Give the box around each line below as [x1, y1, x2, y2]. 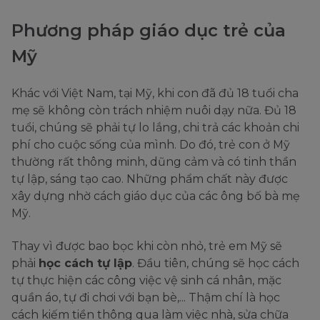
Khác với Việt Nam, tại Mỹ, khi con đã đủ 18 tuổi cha [11, 86, 299, 101]
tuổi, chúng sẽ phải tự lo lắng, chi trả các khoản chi [11, 121, 299, 135]
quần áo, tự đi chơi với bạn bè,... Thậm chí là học [11, 291, 280, 305]
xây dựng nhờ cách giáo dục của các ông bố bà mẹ [11, 189, 300, 204]
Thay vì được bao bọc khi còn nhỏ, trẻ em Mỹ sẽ [11, 239, 282, 254]
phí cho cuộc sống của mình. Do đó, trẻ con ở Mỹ [11, 138, 290, 152]
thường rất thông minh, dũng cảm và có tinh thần [11, 155, 296, 169]
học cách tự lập [39, 256, 132, 271]
